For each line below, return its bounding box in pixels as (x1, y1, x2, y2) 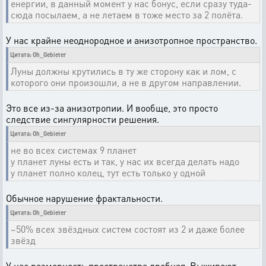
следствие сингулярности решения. (6, 113, 159, 126)
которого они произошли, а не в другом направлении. (11, 76, 241, 89)
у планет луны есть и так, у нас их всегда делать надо (11, 155, 239, 168)
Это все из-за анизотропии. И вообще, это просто (6, 102, 218, 115)
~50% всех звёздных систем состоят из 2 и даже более (11, 223, 245, 236)
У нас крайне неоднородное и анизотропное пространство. (6, 34, 257, 47)
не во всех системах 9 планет (11, 144, 137, 157)
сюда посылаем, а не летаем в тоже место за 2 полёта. (11, 8, 243, 21)
